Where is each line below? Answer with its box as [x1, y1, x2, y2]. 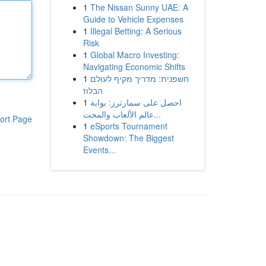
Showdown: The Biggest [83, 132, 174, 144]
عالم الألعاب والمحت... [153, 108, 161, 120]
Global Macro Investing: [90, 49, 179, 61]
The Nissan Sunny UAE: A [90, 1, 188, 13]
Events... [83, 144, 116, 156]
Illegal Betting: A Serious [90, 25, 182, 37]
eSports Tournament [90, 120, 167, 132]
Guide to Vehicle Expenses [83, 13, 183, 25]
